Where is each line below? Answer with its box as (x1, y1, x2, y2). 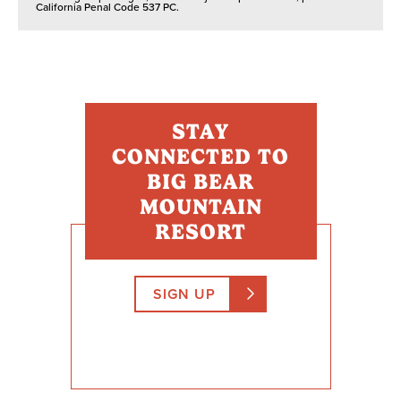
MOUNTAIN (139, 193, 262, 219)
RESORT (155, 218, 246, 244)
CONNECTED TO (112, 143, 289, 169)
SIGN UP (153, 284, 216, 304)
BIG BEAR (147, 168, 254, 194)
